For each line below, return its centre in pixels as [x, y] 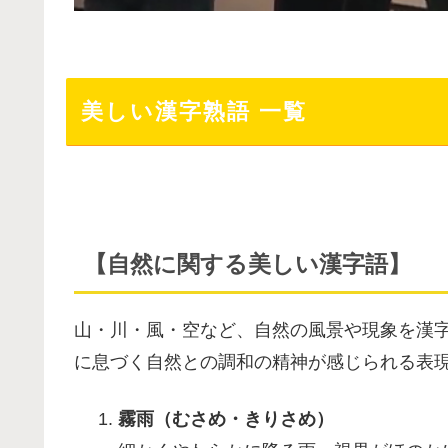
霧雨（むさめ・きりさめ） [225, 419]
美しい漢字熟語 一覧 [194, 112]
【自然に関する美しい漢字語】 [247, 264]
